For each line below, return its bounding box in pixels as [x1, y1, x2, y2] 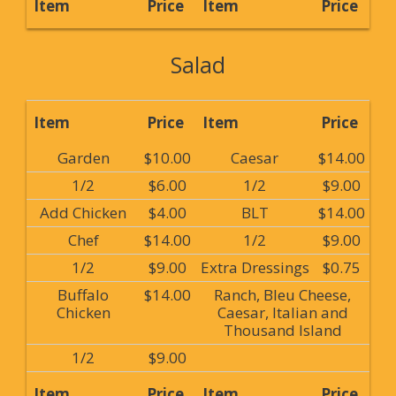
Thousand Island [223, 320, 342, 340]
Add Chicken [40, 202, 126, 223]
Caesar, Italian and [217, 302, 348, 323]
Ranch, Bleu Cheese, [214, 285, 351, 305]
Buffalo [57, 285, 109, 305]
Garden [57, 148, 110, 168]
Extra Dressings [200, 257, 309, 278]
